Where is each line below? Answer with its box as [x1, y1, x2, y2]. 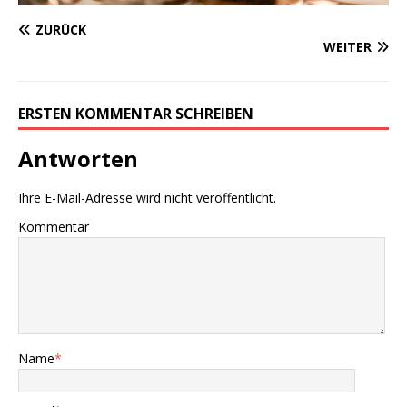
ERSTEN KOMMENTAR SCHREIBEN [18, 103, 253, 124]
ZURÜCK [35, 20, 86, 38]
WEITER [323, 37, 372, 55]
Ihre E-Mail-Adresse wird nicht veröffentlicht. [18, 188, 276, 206]
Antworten [18, 143, 138, 174]
